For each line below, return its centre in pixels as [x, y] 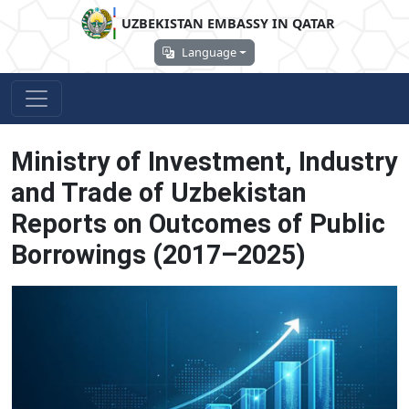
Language [210, 52]
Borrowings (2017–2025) [158, 255]
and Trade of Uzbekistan [159, 193]
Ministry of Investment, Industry [204, 162]
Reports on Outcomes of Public [198, 224]
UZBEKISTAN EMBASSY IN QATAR [229, 23]
